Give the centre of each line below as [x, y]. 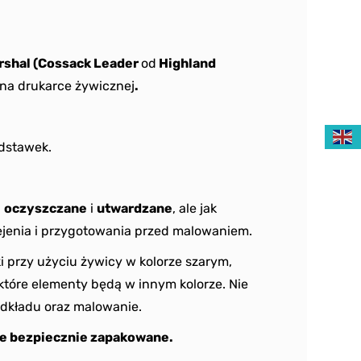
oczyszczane [46, 208]
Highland [186, 63]
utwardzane [135, 208]
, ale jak [195, 208]
